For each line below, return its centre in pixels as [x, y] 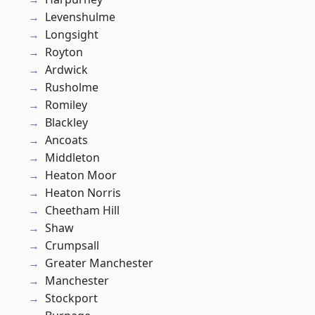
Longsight [72, 35]
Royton [64, 52]
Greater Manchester [99, 263]
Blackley [66, 123]
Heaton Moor [81, 175]
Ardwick [66, 70]
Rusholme [72, 88]
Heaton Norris [83, 193]
